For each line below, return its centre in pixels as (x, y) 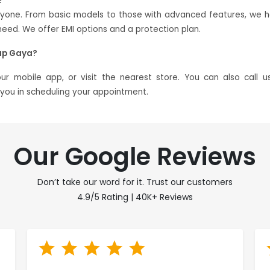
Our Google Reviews (135, 157)
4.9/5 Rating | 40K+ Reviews (135, 197)
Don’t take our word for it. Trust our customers (135, 182)
